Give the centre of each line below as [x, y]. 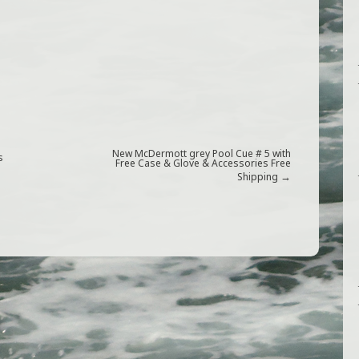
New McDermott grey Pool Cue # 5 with [202, 153]
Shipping [258, 177]
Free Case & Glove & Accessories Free [203, 163]
